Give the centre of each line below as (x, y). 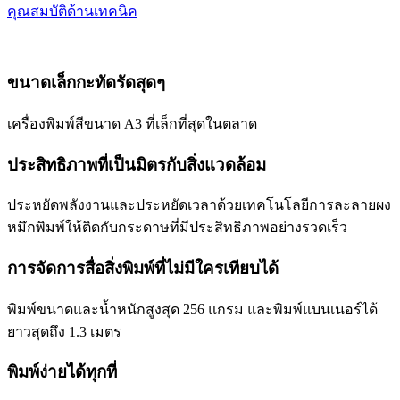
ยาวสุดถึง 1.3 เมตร (64, 331)
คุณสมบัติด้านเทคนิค (72, 12)
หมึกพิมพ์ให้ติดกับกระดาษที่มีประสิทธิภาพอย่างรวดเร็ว (177, 228)
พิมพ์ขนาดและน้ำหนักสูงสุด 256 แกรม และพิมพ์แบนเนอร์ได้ (192, 309)
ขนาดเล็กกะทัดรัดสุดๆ (86, 83)
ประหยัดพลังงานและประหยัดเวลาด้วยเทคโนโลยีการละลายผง (199, 205)
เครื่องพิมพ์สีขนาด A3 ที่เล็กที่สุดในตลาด (132, 123)
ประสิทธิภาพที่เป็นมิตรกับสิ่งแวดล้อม (137, 164)
